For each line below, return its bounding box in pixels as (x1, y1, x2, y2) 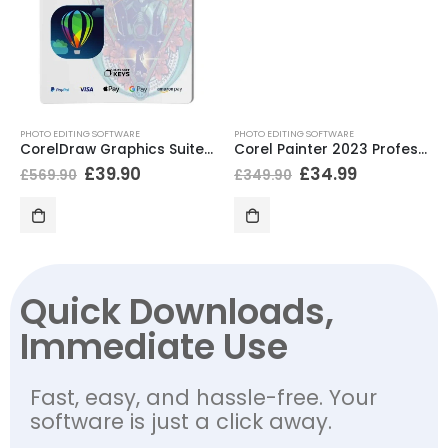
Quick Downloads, (20, 287, 334, 337)
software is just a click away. (30, 407, 332, 437)
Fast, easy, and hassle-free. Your (30, 383, 377, 413)
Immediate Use (20, 322, 288, 372)
